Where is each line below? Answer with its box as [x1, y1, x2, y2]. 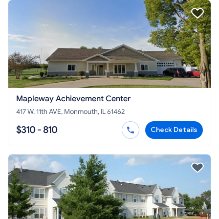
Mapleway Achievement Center [16, 94, 131, 104]
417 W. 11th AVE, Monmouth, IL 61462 [16, 108, 125, 116]
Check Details [151, 126, 197, 134]
